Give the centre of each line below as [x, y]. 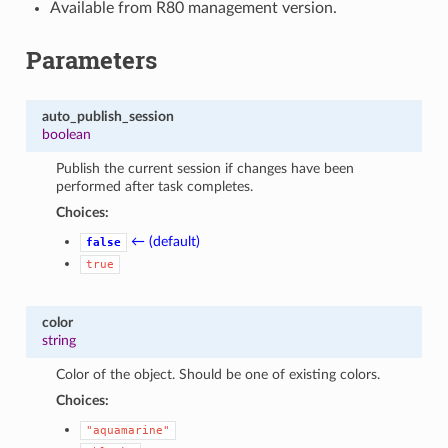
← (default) [166, 241]
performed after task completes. [155, 186]
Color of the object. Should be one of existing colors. [218, 374]
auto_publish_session [107, 116]
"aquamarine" [128, 430]
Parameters [91, 59]
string [58, 340]
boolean [66, 134]
